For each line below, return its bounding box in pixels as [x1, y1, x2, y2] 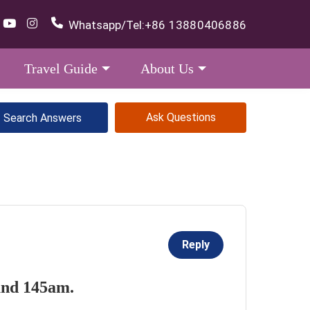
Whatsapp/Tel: [69, 17, 145, 32]
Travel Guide [24, 61, 98, 76]
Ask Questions [145, 111, 216, 124]
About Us [140, 61, 194, 76]
